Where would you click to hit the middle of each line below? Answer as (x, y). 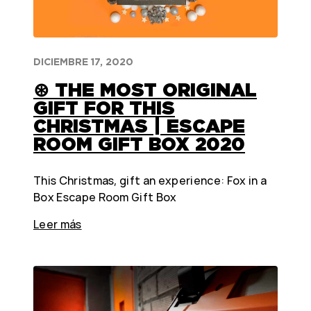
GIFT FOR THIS (104, 107)
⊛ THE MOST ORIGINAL (145, 89)
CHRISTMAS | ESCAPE (139, 125)
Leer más (58, 224)
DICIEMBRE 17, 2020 (83, 61)
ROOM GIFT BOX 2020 (139, 143)
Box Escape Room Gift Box (105, 197)
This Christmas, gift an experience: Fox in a (150, 180)
